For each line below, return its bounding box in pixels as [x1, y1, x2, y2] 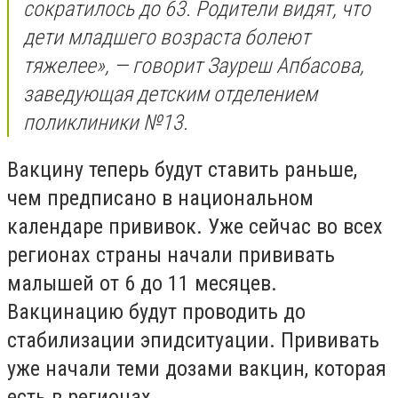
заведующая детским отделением [23, 81, 317, 107]
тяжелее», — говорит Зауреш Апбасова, [23, 52, 364, 78]
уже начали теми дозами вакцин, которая [7, 356, 386, 382]
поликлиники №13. [23, 109, 188, 135]
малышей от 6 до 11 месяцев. [7, 271, 277, 297]
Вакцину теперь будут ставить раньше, [7, 157, 357, 183]
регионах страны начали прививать [7, 243, 335, 268]
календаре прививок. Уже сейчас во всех [7, 214, 383, 240]
